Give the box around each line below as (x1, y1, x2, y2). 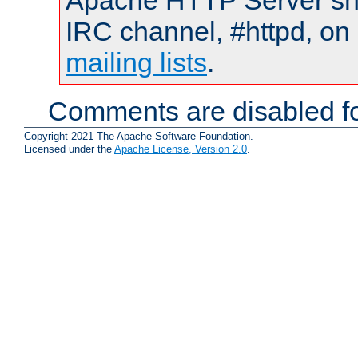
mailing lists (66, 47, 207, 78)
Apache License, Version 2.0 (114, 142, 247, 155)
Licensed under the (24, 142, 114, 155)
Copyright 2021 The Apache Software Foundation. (24, 129, 253, 142)
